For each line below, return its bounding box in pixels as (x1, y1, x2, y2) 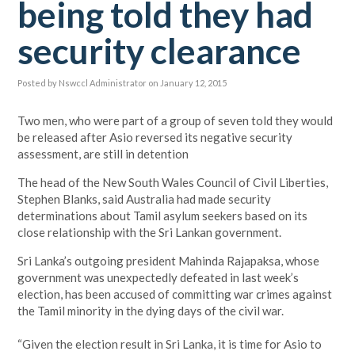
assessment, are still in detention (17, 147, 189, 161)
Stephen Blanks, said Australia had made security (17, 192, 272, 206)
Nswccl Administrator (59, 78, 147, 88)
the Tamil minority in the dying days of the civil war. (17, 303, 284, 318)
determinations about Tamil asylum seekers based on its (17, 208, 308, 223)
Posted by (17, 78, 59, 88)
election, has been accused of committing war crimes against (17, 287, 333, 301)
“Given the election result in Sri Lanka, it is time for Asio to (17, 337, 323, 351)
